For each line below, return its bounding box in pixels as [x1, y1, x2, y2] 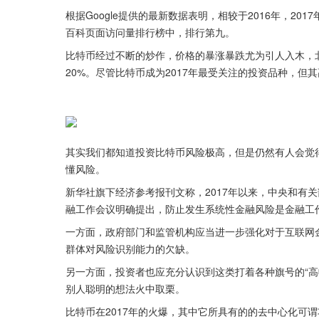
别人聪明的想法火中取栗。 [66, 281, 185, 296]
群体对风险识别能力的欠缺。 [66, 241, 195, 256]
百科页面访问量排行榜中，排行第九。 [66, 25, 235, 39]
